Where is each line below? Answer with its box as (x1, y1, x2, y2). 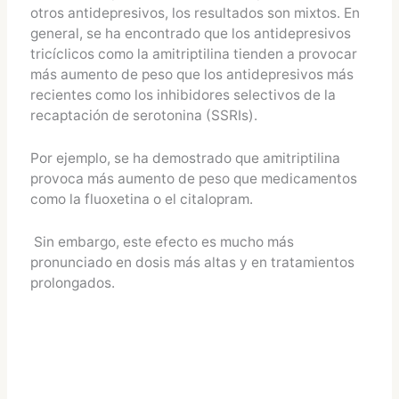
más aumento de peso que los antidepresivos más (29, 66, 354, 84)
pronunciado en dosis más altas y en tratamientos (29, 253, 354, 271)
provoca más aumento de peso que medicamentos (29, 170, 357, 188)
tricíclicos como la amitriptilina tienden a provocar (29, 45, 357, 63)
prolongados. (29, 273, 115, 291)
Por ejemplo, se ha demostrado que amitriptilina (29, 150, 340, 167)
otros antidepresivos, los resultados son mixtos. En (29, 4, 360, 22)
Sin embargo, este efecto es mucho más (29, 232, 294, 250)
